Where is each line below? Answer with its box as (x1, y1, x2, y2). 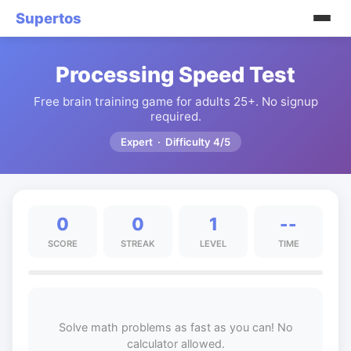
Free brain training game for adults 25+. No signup (33, 94, 318, 109)
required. (150, 109, 201, 124)
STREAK (121, 238, 155, 249)
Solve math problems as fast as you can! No (58, 320, 293, 334)
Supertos (16, 9, 81, 27)
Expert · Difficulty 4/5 (121, 136, 230, 148)
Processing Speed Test (56, 62, 295, 88)
